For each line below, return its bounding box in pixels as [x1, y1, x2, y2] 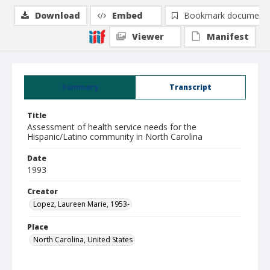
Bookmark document [184, 10, 267, 21]
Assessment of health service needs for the [27, 121, 196, 133]
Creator [27, 186, 58, 196]
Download [35, 10, 80, 21]
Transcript [169, 82, 212, 92]
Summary [61, 82, 98, 92]
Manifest [207, 31, 249, 42]
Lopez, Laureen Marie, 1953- [33, 199, 130, 209]
